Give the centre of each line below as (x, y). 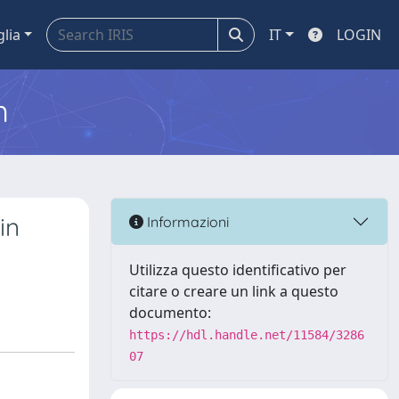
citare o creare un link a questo (234, 291)
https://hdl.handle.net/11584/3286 (247, 335)
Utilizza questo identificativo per (238, 270)
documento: (170, 313)
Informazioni (186, 221)
